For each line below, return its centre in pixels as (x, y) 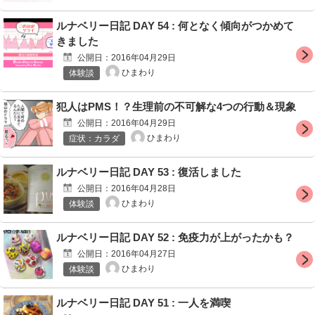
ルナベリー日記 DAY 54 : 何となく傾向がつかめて (175, 25)
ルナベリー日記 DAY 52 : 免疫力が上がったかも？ (175, 237)
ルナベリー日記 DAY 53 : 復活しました (149, 172)
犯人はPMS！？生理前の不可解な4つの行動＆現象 (176, 106)
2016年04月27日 (143, 253)
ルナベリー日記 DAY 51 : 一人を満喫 (143, 302)
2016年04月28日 (143, 188)
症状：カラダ (94, 138)
